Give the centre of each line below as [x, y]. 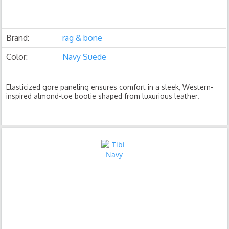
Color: [17, 57]
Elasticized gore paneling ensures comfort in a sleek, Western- [110, 87]
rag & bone [83, 38]
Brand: [18, 38]
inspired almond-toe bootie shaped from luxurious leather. [103, 96]
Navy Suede [85, 57]
